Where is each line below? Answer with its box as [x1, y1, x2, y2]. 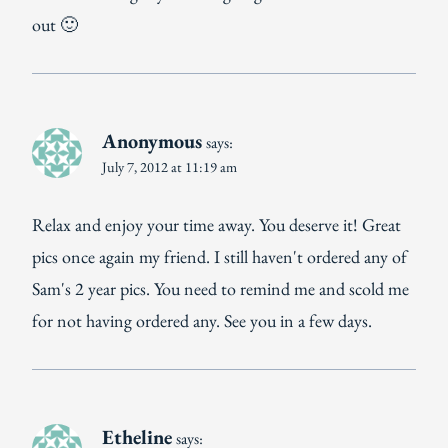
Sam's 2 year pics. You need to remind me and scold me [32, 277, 409, 301]
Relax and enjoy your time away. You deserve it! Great [32, 213, 401, 237]
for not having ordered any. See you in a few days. [32, 309, 372, 333]
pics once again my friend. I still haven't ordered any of [32, 245, 407, 269]
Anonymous [102, 127, 202, 154]
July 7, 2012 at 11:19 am [102, 156, 237, 176]
